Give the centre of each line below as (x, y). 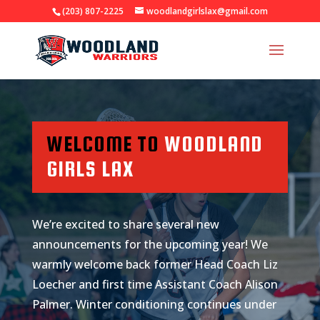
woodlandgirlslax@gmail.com (207, 11)
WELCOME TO (102, 144)
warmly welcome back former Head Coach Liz (155, 265)
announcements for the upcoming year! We (150, 245)
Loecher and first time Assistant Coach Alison (155, 285)
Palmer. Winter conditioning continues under (154, 305)
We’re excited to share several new (125, 225)
